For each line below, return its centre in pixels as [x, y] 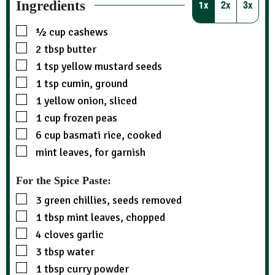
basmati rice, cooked [112, 135]
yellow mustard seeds [112, 66]
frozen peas [90, 118]
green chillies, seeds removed [113, 200]
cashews [88, 32]
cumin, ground [95, 83]
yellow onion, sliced [91, 100]
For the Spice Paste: [64, 181]
